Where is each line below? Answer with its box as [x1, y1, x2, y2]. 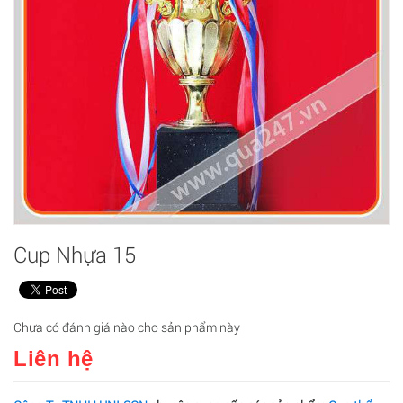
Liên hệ [13, 346, 94, 372]
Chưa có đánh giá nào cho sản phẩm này [13, 318, 240, 336]
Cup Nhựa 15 [13, 240, 136, 270]
